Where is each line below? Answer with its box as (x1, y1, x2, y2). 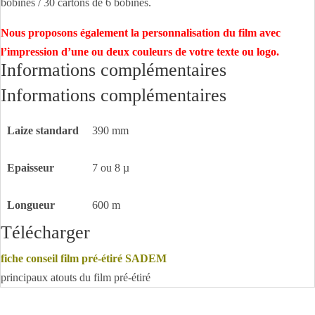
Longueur (7, 199, 56, 211)
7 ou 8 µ (92, 162, 130, 174)
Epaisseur (7, 162, 55, 174)
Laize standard (7, 124, 79, 136)
